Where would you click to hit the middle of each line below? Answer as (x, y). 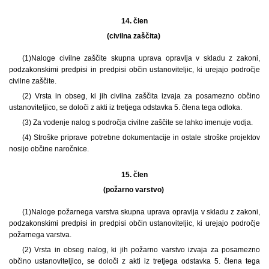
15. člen (134, 174)
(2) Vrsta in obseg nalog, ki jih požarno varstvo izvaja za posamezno (141, 249)
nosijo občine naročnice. (49, 149)
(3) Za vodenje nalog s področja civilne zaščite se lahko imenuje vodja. (137, 122)
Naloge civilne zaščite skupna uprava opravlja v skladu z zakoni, (145, 58)
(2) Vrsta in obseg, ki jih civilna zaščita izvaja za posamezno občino (141, 96)
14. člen (134, 21)
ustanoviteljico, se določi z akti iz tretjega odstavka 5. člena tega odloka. (125, 107)
